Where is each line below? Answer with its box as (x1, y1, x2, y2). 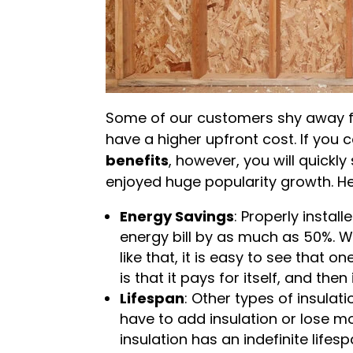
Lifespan (120, 288, 185, 308)
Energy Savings (120, 206, 235, 226)
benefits (106, 150, 169, 170)
